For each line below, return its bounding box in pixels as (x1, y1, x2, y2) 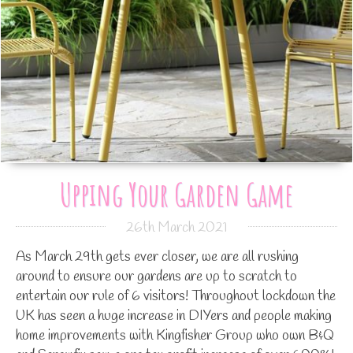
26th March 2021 (125, 217, 228, 237)
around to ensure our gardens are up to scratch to (16, 266, 297, 286)
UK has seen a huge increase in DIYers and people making (16, 306, 332, 325)
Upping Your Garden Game (60, 174, 293, 215)
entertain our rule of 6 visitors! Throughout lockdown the (16, 286, 336, 306)
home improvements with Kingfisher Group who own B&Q (16, 325, 334, 345)
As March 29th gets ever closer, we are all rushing (16, 247, 299, 266)
